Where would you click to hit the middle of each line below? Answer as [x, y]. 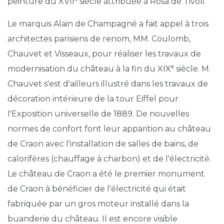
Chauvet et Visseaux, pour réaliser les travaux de [104, 54]
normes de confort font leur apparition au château [109, 129]
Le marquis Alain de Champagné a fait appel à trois [108, 24]
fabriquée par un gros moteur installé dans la [98, 204]
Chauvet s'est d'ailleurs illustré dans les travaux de [108, 84]
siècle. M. [192, 69]
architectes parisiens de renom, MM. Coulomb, [99, 39]
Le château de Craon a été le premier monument [106, 174]
